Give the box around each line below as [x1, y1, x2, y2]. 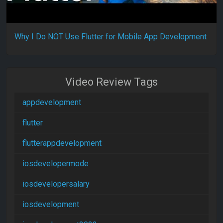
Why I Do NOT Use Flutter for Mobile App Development [14, 31, 207, 41]
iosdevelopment [22, 199, 79, 209]
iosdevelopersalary [22, 179, 90, 189]
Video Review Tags [65, 75, 158, 88]
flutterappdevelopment [22, 138, 102, 148]
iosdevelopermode [22, 158, 89, 168]
